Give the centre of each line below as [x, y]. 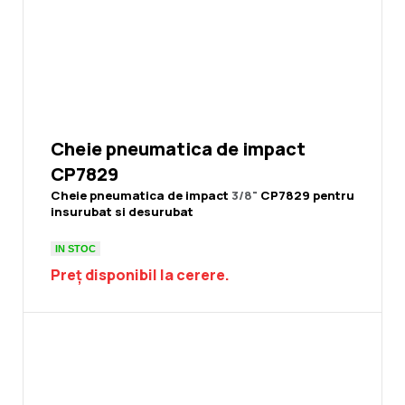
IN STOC [75, 248]
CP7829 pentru [307, 196]
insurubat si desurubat [122, 212]
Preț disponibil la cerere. [140, 275]
